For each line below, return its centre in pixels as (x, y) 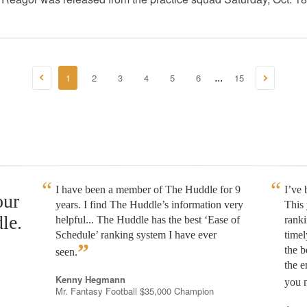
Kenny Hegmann (91, 279)
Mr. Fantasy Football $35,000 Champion (135, 291)
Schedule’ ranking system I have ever (136, 235)
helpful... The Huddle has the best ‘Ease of (148, 220)
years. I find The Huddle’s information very (150, 205)
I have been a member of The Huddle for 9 (148, 189)
